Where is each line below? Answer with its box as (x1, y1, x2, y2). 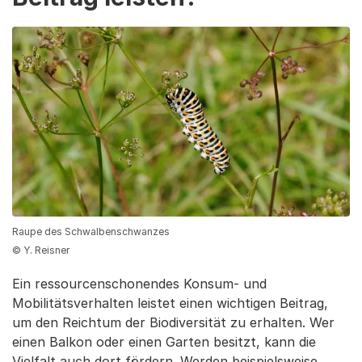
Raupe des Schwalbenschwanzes (12, 225, 170, 238)
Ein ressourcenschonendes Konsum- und (12, 275, 267, 292)
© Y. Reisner (12, 243, 69, 256)
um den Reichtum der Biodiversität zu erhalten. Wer (12, 314, 335, 330)
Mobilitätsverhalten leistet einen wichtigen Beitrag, (12, 294, 328, 311)
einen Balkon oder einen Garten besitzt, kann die (12, 333, 316, 350)
